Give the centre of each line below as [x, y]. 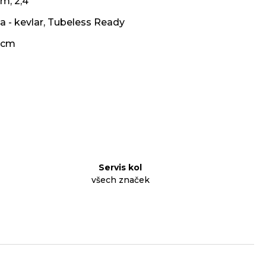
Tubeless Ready [86, 22]
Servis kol [121, 167]
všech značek [120, 180]
